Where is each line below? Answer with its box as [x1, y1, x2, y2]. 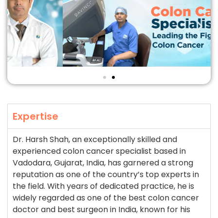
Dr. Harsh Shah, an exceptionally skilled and [13, 133, 177, 145]
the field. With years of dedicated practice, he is [13, 180, 194, 192]
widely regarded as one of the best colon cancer [13, 192, 199, 203]
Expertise [13, 109, 58, 123]
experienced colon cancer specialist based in [13, 145, 186, 157]
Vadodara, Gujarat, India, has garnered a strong [13, 157, 193, 168]
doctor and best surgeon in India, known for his [13, 203, 190, 215]
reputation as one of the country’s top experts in [13, 168, 199, 180]
